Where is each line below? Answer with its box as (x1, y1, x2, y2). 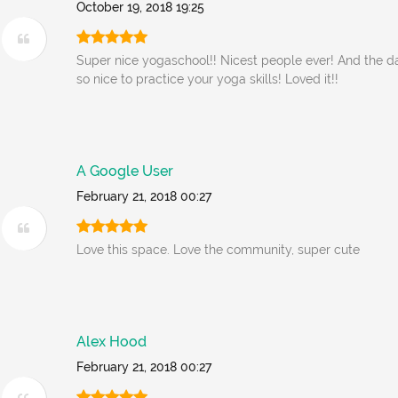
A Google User (76, 163, 174, 179)
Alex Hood (76, 333, 147, 350)
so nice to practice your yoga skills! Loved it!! (76, 72, 339, 86)
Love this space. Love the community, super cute (76, 243, 361, 257)
